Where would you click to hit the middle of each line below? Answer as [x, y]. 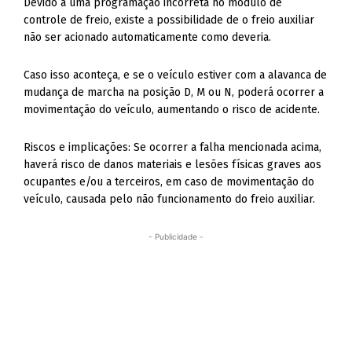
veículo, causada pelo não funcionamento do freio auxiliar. [170, 199]
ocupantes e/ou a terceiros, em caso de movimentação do [169, 182]
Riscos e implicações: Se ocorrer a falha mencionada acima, [173, 147]
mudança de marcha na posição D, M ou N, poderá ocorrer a [174, 92]
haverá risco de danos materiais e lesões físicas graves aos [173, 165]
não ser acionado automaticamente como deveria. [148, 37]
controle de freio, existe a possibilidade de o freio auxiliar [169, 20]
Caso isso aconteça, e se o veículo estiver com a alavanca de [176, 75]
